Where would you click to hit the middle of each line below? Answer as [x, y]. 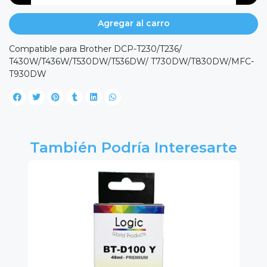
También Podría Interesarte [133, 147]
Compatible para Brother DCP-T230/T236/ [95, 49]
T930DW [28, 74]
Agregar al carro [133, 24]
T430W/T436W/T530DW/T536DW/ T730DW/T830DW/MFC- [131, 61]
